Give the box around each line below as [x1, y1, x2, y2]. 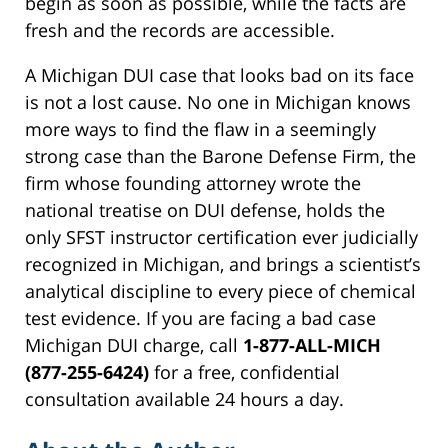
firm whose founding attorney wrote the [25, 171, 361, 196]
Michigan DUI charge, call [25, 333, 243, 358]
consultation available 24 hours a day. [25, 387, 344, 412]
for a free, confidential [149, 360, 340, 385]
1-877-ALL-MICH [243, 333, 381, 358]
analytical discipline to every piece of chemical [25, 279, 416, 304]
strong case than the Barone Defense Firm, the [25, 144, 416, 169]
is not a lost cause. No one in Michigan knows [25, 90, 411, 115]
